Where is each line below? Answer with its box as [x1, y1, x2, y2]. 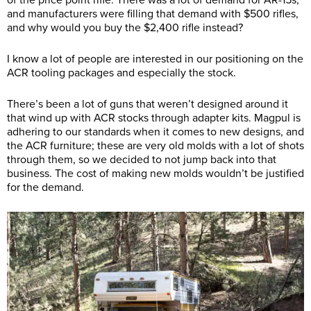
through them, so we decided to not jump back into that [7, 153, 276, 167]
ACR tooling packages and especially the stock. [7, 66, 239, 81]
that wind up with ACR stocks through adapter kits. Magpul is [7, 111, 301, 126]
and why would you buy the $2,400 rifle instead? [7, 21, 246, 35]
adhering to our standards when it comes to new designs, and [7, 125, 304, 140]
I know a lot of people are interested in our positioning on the [7, 52, 303, 67]
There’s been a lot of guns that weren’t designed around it [7, 97, 288, 112]
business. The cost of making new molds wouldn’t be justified [7, 167, 304, 181]
